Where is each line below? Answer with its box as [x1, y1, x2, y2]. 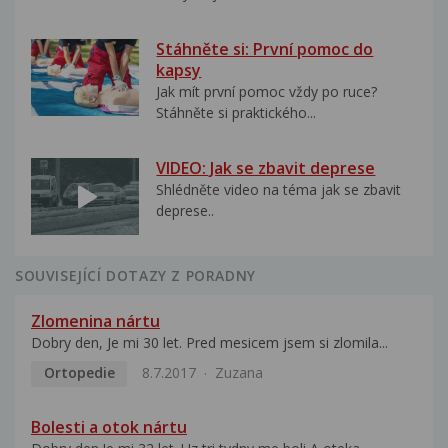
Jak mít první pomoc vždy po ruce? [156, 81, 378, 101]
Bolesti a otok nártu [31, 415, 187, 438]
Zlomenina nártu [31, 310, 160, 333]
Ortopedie [43, 363, 115, 383]
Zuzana [214, 363, 263, 383]
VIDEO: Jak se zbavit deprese [156, 157, 376, 180]
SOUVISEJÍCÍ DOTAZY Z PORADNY [15, 266, 256, 286]
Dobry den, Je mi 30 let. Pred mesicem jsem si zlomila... [31, 333, 388, 353]
